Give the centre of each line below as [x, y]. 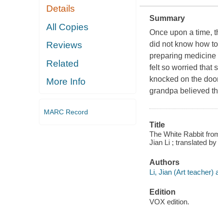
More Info [66, 82]
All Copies [68, 27]
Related [63, 63]
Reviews [64, 45]
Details [61, 9]
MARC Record [66, 112]
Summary [167, 18]
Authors [164, 163]
